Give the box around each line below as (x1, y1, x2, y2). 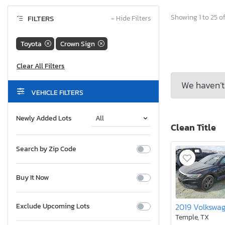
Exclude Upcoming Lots (16, 201, 90, 212)
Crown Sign (60, 38, 95, 49)
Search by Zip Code (16, 144, 76, 155)
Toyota (21, 38, 42, 49)
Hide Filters (115, 13, 151, 24)
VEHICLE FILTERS (30, 87, 83, 98)
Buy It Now (16, 172, 49, 183)
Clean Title (171, 121, 216, 135)
